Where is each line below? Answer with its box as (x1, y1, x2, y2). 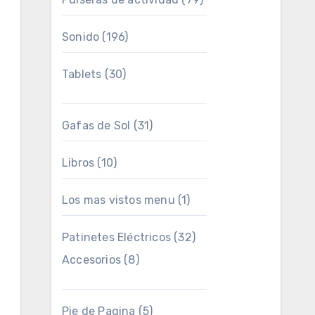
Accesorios (62, 253, 121, 266)
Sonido (62, 30, 100, 44)
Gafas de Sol (62, 119, 131, 132)
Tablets (62, 67, 102, 81)
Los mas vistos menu (62, 193, 175, 207)
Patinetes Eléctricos (62, 231, 171, 244)
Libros (62, 156, 95, 169)
